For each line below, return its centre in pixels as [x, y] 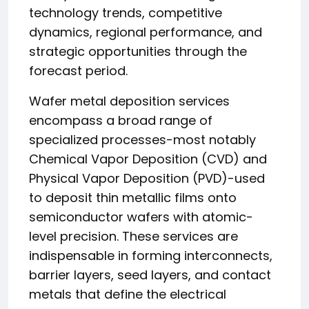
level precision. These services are [133, 236]
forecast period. [78, 71]
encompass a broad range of [121, 120]
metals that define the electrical [128, 294]
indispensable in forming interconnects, [151, 256]
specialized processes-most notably [142, 140]
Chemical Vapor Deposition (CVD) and [148, 159]
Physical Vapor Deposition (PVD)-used [147, 178]
